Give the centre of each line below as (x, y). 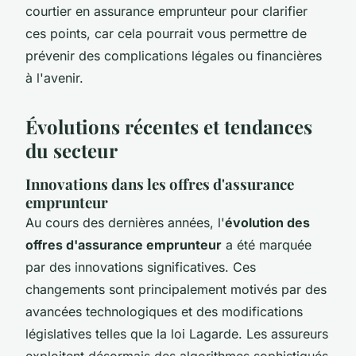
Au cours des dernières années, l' (125, 222)
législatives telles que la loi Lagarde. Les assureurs (177, 333)
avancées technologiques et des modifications (164, 311)
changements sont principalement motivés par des (176, 289)
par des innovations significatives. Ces (141, 267)
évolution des (267, 222)
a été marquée (267, 244)
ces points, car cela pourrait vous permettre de (166, 33)
